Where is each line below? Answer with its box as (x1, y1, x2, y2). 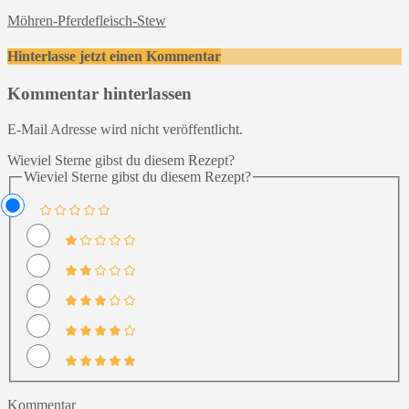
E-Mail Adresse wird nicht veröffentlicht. (7, 121, 243, 138)
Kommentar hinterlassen (7, 84, 192, 104)
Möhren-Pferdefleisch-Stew (7, 12, 166, 28)
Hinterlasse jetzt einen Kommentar (7, 48, 221, 65)
